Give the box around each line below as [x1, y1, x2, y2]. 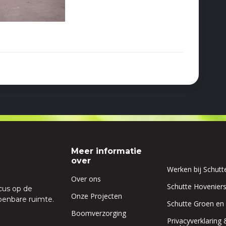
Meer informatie [71, 146, 142, 156]
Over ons [71, 174, 101, 184]
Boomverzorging [71, 208, 126, 218]
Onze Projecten [71, 191, 122, 201]
